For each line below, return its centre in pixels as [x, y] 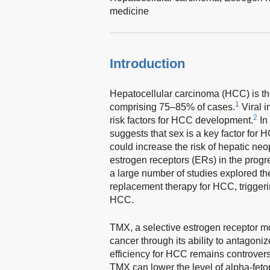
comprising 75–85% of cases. [172, 107]
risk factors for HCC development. [181, 120]
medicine [129, 11]
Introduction [147, 63]
